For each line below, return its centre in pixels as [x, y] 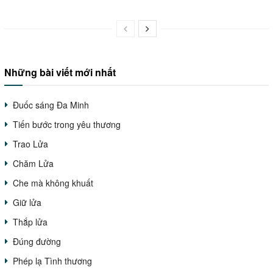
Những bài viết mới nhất [60, 73]
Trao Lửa [30, 144]
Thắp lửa [30, 222]
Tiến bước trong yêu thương [67, 125]
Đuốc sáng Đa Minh [51, 105]
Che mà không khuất [53, 183]
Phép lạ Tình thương [52, 261]
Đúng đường [37, 242]
